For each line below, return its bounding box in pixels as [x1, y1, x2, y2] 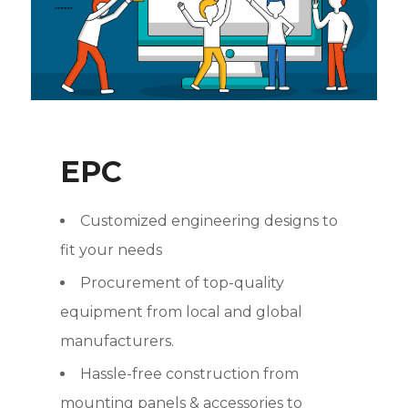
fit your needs [59, 241, 162, 260]
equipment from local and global [59, 303, 302, 321]
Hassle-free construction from [79, 365, 299, 383]
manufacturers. [59, 332, 174, 351]
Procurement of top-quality [79, 274, 284, 292]
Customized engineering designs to [79, 212, 338, 230]
